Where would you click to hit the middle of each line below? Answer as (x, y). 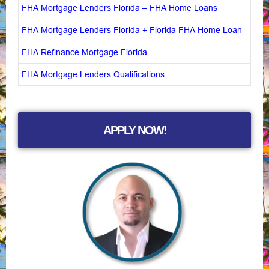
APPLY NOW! (134, 130)
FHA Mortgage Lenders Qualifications (93, 74)
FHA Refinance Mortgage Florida (84, 52)
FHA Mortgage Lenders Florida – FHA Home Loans (119, 8)
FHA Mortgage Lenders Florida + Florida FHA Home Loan (132, 30)
